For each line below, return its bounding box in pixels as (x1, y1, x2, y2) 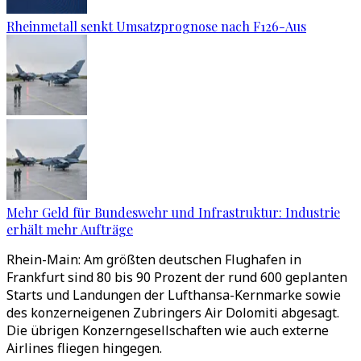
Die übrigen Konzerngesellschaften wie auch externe (6, 322, 329, 339)
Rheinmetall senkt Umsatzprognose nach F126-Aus (6, 18, 306, 35)
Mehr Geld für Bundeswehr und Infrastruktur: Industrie (6, 204, 340, 221)
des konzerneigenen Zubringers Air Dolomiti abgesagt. (6, 304, 339, 322)
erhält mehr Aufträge (6, 221, 133, 238)
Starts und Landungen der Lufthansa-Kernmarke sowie (6, 286, 341, 304)
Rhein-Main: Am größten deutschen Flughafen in (6, 251, 301, 268)
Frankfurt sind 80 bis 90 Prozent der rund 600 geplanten (6, 268, 347, 286)
